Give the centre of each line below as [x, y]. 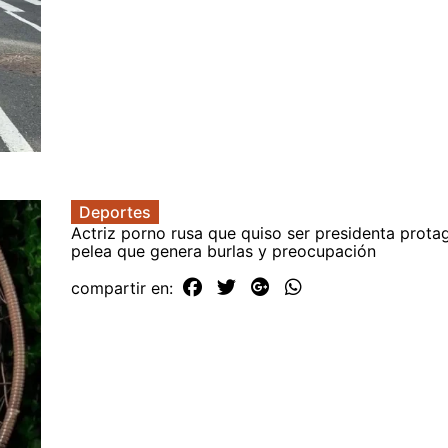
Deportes [115, 212]
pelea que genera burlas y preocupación [223, 251]
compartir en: [124, 288]
